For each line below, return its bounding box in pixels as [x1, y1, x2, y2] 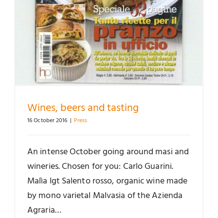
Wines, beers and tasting [27, 99, 139, 117]
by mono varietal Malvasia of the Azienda [27, 188, 183, 203]
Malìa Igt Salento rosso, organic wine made [27, 174, 188, 188]
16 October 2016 [27, 115, 68, 126]
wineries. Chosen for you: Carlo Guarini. [27, 159, 174, 174]
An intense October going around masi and [27, 145, 189, 159]
